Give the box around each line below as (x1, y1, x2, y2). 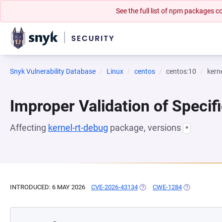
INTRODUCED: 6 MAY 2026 (10, 183, 85, 191)
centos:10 (166, 67, 196, 75)
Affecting (10, 122, 48, 133)
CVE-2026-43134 (91, 183, 138, 191)
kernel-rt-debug (48, 122, 108, 133)
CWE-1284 (153, 183, 182, 191)
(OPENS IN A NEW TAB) (138, 183, 206, 191)
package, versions (108, 122, 183, 133)
